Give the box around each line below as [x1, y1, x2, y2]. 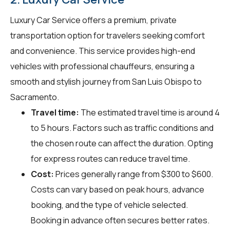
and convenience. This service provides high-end [10, 45, 195, 56]
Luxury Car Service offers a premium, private [10, 14, 177, 26]
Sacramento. [10, 91, 59, 103]
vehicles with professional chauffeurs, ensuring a [10, 60, 195, 72]
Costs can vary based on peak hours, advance [31, 183, 204, 195]
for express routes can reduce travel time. [31, 152, 190, 164]
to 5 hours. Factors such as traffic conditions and [31, 122, 214, 133]
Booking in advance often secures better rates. [31, 214, 209, 226]
